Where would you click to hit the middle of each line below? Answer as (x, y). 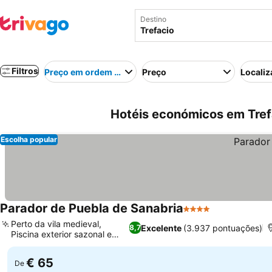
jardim (23, 244)
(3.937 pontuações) (223, 228)
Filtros (25, 71)
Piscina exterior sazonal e (61, 234)
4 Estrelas (206, 215)
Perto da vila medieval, (56, 224)
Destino (153, 19)
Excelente (161, 228)
